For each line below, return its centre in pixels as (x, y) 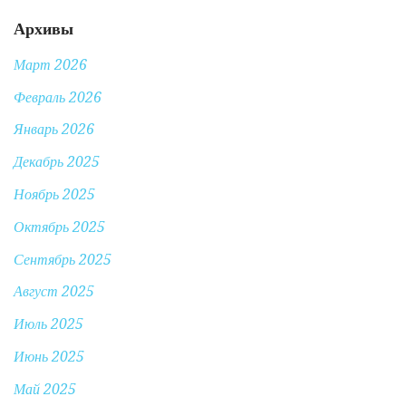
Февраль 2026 (58, 97)
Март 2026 (50, 64)
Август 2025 (54, 292)
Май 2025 (45, 389)
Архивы (43, 28)
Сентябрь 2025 (63, 259)
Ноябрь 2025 (54, 195)
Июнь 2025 (49, 357)
